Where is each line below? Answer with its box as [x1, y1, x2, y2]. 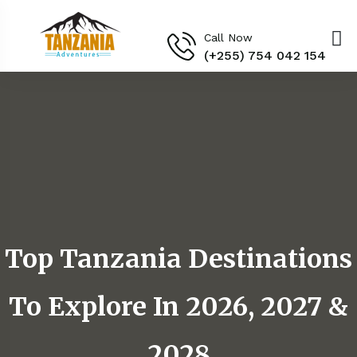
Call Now [203, 30, 253, 44]
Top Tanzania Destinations [5, 243, 352, 275]
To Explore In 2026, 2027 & [9, 291, 348, 323]
